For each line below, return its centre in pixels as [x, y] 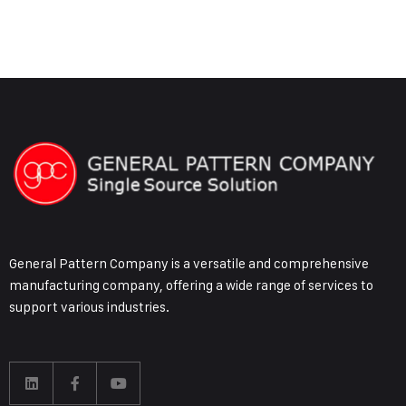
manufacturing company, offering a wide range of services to [191, 285]
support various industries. [91, 307]
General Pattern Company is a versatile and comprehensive [189, 264]
